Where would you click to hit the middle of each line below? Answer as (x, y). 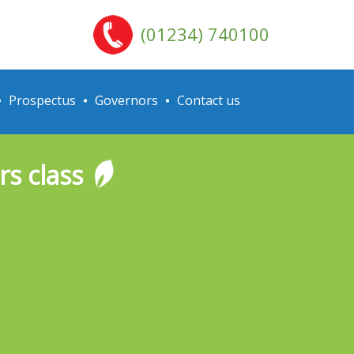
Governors (126, 100)
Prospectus (42, 100)
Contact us (209, 100)
